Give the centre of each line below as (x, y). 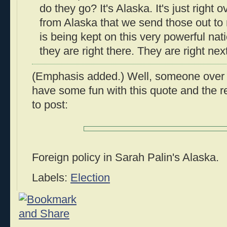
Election (90, 178)
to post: (50, 105)
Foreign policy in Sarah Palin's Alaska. (125, 157)
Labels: (51, 178)
